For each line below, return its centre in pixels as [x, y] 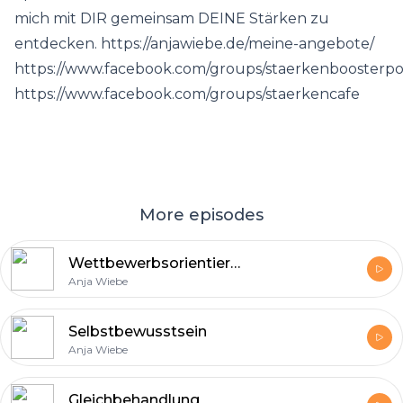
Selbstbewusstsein [138, 331]
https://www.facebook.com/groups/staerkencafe [187, 94]
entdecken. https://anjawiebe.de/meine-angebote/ [194, 44]
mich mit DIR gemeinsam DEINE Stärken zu [172, 18]
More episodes [201, 215]
